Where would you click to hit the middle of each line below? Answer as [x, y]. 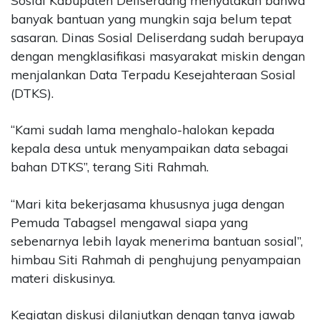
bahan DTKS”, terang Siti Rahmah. [110, 167]
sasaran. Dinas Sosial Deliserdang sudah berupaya [157, 37]
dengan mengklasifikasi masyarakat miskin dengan [158, 56]
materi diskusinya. [63, 278]
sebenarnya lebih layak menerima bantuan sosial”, [157, 241]
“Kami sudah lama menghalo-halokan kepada [142, 130]
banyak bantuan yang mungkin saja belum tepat [151, 19]
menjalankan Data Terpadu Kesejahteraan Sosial [153, 74]
